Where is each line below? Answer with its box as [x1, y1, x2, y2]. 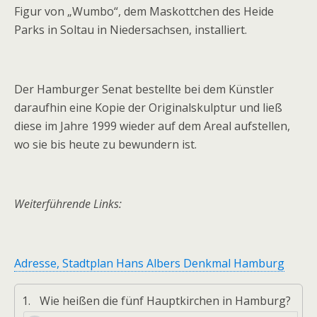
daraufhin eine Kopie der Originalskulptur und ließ [14, 99, 282, 115]
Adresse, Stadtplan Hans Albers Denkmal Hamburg [14, 255, 284, 271]
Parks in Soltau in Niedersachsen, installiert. [14, 21, 247, 38]
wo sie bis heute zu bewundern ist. [14, 136, 197, 152]
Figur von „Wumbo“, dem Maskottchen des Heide [14, 3, 274, 19]
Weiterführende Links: [14, 195, 122, 212]
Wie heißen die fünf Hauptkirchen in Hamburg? [40, 292, 291, 309]
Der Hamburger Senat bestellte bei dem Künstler [14, 81, 274, 97]
